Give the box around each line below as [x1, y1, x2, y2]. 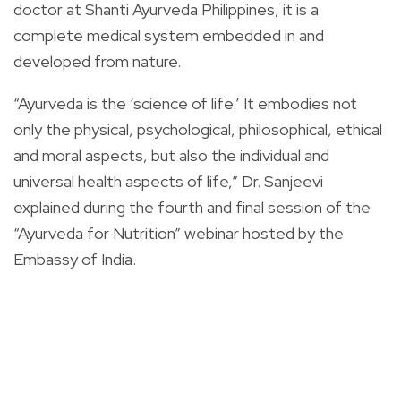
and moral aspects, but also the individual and [13, 144, 329, 166]
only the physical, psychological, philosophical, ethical [13, 118, 382, 140]
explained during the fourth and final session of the [13, 196, 371, 218]
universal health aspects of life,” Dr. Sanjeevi [13, 170, 323, 192]
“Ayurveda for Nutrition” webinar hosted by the [13, 222, 344, 243]
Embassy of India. [13, 248, 136, 269]
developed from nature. [13, 50, 181, 72]
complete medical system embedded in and [13, 24, 324, 46]
